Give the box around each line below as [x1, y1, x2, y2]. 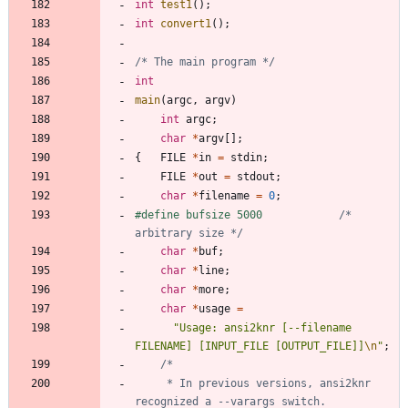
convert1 [160, 16, 211, 30]
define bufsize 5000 [262, 208, 339, 221]
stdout [237, 169, 275, 183]
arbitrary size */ [135, 226, 243, 240]
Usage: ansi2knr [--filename [179, 321, 352, 334]
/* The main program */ [135, 55, 275, 68]
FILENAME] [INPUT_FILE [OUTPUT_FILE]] [135, 339, 364, 352]
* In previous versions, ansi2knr [135, 376, 160, 390]
